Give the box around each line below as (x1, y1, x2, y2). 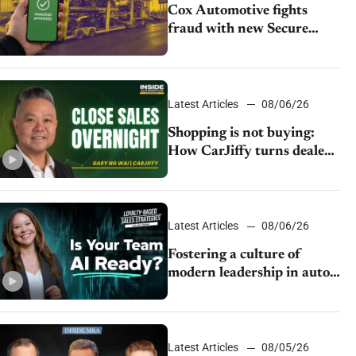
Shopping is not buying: (167, 126, 315, 141)
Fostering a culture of (167, 247, 300, 262)
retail (167, 284, 204, 299)
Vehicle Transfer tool (167, 41, 297, 56)
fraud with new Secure (167, 22, 308, 37)
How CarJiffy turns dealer (167, 144, 331, 159)
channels (167, 180, 222, 195)
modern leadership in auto (167, 265, 330, 281)
